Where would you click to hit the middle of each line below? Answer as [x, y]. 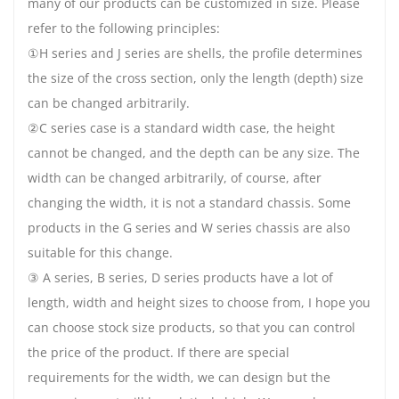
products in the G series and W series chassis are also [189, 228]
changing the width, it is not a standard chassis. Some [189, 203]
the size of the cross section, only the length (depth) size [195, 78]
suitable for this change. [100, 253]
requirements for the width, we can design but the [179, 378]
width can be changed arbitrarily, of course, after [175, 178]
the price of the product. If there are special [159, 353]
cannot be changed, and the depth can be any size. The [194, 153]
